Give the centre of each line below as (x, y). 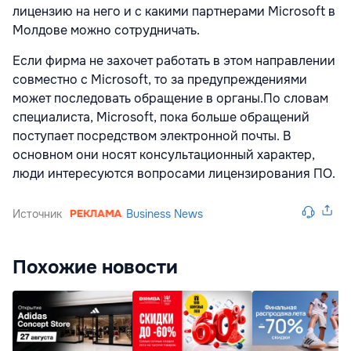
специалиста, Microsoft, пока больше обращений (161, 118)
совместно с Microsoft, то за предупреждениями (160, 80)
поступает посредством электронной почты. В (152, 136)
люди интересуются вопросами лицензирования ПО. (174, 174)
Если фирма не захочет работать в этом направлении (174, 61)
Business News (165, 214)
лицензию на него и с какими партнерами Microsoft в (174, 12)
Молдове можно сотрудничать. (108, 31)
